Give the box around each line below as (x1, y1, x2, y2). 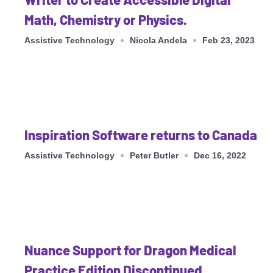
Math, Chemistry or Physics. (24, 12, 187, 28)
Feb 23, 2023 (202, 35, 255, 46)
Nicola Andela (130, 35, 187, 46)
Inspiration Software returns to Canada (24, 127, 257, 143)
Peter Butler (130, 151, 179, 161)
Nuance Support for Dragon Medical (24, 242, 236, 258)
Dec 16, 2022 (194, 151, 246, 161)
